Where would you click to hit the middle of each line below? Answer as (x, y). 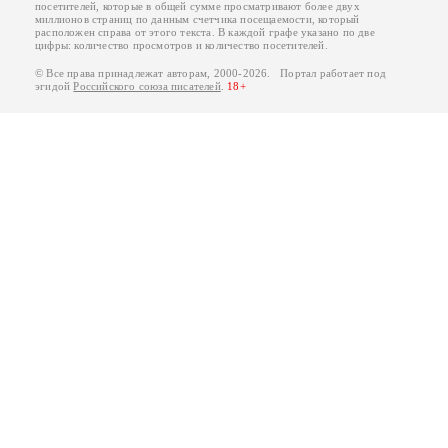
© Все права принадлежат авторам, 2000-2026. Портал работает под (211, 73)
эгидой (54, 86)
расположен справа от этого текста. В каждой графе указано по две (205, 32)
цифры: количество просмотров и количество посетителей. (181, 45)
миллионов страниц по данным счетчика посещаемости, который (197, 19)
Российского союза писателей (147, 86)
